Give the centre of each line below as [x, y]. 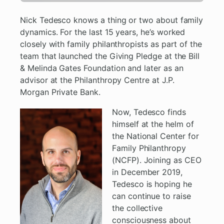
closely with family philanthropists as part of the [111, 44]
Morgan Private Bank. [60, 92]
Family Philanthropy [149, 148]
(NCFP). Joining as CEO [157, 160]
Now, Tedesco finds [149, 112]
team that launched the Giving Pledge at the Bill [110, 56]
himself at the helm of [153, 124]
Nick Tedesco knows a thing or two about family [112, 20]
